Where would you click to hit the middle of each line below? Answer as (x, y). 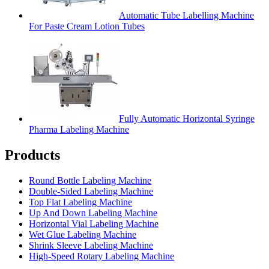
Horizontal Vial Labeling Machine (94, 224)
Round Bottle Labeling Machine (90, 181)
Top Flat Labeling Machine (80, 202)
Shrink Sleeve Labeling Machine (91, 246)
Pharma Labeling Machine (79, 130)
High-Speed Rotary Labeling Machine (101, 256)
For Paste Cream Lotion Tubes (87, 26)
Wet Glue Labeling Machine (83, 235)
